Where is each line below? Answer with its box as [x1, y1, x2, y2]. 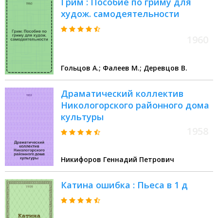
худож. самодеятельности [61, 8, 180, 20]
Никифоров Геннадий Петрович [61, 155, 174, 164]
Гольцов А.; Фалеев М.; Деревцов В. [61, 63, 187, 73]
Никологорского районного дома [61, 99, 209, 111]
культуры [61, 111, 104, 123]
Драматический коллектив [61, 88, 183, 100]
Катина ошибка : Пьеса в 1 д [61, 179, 188, 191]
